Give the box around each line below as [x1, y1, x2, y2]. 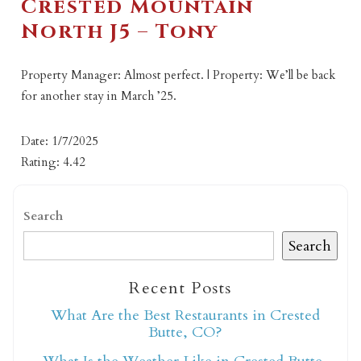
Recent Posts [129, 277, 232, 300]
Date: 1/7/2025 [21, 132, 99, 149]
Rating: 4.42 [21, 153, 86, 170]
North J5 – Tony [21, 18, 219, 45]
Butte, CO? [147, 322, 222, 343]
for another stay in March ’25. [21, 87, 177, 104]
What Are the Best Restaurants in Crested [50, 305, 320, 326]
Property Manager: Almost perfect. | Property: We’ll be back [21, 66, 336, 83]
